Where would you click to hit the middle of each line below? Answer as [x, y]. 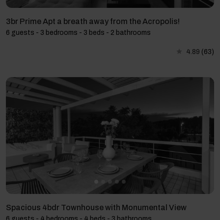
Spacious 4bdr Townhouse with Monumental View [96, 208]
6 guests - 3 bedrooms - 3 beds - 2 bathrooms [78, 32]
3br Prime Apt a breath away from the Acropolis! [93, 21]
